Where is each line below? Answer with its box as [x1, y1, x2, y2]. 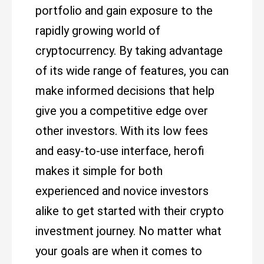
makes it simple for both [35, 164, 163, 178]
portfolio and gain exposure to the [35, 4, 213, 18]
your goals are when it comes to [35, 244, 202, 258]
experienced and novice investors [35, 184, 209, 198]
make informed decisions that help [35, 84, 214, 98]
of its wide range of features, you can [35, 64, 229, 78]
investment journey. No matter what [35, 224, 222, 238]
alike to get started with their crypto [35, 204, 224, 218]
